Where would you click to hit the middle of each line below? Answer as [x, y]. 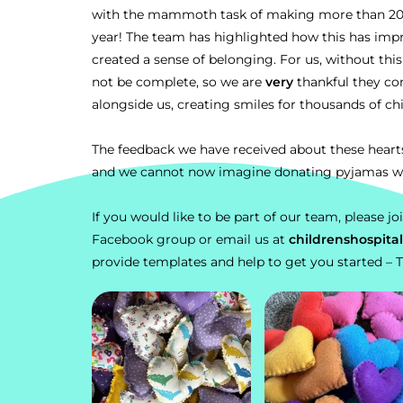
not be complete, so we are [179, 82]
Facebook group [145, 239]
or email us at [244, 239]
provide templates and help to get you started [237, 262]
